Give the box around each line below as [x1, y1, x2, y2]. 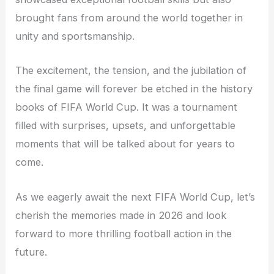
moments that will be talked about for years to [15, 138, 235, 150]
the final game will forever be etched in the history [15, 83, 253, 95]
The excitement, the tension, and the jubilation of [15, 64, 247, 77]
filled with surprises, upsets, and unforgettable [15, 119, 236, 132]
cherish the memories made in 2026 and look [15, 209, 227, 221]
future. [15, 245, 48, 258]
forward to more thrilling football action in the [15, 227, 232, 240]
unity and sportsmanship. [15, 30, 135, 42]
